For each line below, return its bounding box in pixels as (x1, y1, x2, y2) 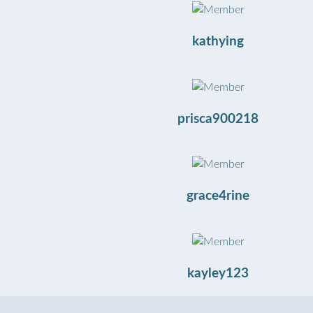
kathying (192, 35, 244, 49)
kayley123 (187, 266, 249, 280)
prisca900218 (177, 112, 259, 126)
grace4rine (187, 189, 249, 203)
